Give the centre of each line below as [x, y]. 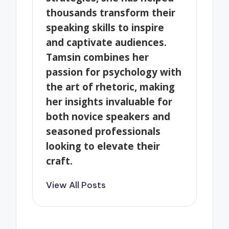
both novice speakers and [108, 116]
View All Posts [76, 185]
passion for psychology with [114, 72]
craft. [60, 161]
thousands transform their [111, 12]
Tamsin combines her [98, 57]
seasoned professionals [104, 131]
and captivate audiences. [107, 42]
